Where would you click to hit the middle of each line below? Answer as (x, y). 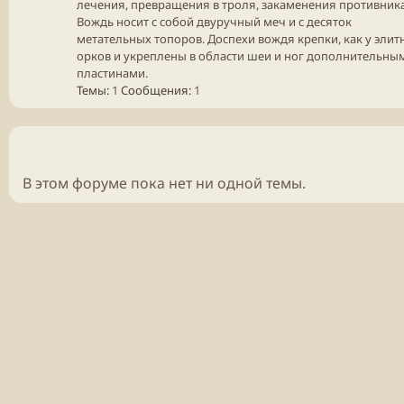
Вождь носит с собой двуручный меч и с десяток (214, 21)
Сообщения (155, 90)
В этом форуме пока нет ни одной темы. (164, 183)
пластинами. (112, 73)
